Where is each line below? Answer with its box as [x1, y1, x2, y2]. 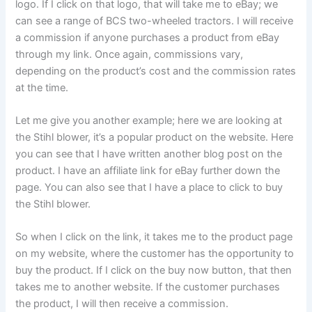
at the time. [15, 81, 69, 94]
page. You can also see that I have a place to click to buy [15, 180, 283, 194]
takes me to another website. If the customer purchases [15, 281, 281, 294]
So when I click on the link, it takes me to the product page [15, 231, 293, 244]
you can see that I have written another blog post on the [15, 147, 283, 160]
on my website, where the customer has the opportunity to [15, 247, 295, 260]
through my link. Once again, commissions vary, [15, 47, 244, 61]
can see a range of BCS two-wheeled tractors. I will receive [15, 14, 294, 27]
